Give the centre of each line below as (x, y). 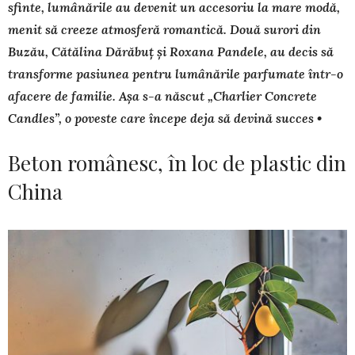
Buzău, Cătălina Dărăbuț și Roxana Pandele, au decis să (171, 52)
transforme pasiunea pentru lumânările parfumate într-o (176, 74)
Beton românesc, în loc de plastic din (177, 163)
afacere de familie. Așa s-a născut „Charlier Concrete (162, 96)
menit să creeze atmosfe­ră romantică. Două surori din (164, 29)
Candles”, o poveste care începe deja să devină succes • (165, 118)
